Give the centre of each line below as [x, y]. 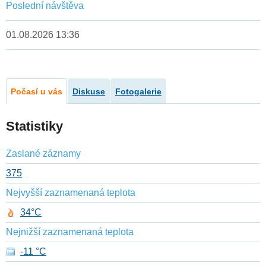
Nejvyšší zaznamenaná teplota [71, 193]
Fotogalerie [138, 92]
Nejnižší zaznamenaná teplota [70, 232]
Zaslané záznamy [43, 154]
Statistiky [34, 126]
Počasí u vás [37, 92]
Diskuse [89, 92]
